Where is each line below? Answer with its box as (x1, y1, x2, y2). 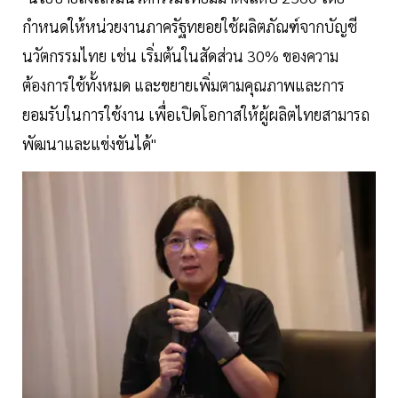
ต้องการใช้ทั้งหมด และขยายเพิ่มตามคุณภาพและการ (22, 75, 345, 96)
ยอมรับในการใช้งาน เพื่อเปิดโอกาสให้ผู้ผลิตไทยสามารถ (22, 104, 370, 125)
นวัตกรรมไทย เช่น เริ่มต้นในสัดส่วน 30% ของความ (22, 45, 338, 67)
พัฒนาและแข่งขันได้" (22, 133, 160, 155)
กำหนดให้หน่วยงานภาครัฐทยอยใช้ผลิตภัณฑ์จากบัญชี (22, 16, 357, 37)
